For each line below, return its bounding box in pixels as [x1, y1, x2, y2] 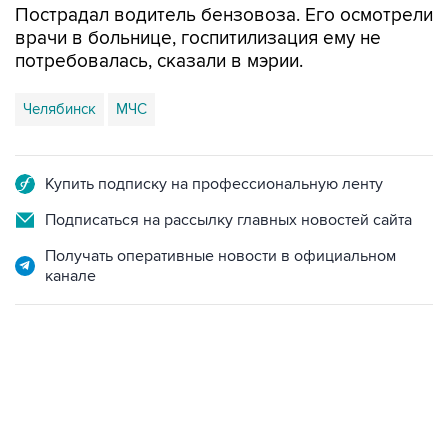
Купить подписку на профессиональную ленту [45, 174, 383, 194]
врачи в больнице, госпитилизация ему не [15, 27, 381, 50]
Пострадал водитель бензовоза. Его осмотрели [15, 4, 433, 27]
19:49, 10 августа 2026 [15, 405, 145, 421]
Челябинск [23, 100, 96, 118]
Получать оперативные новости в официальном [45, 246, 396, 266]
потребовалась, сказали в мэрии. [15, 50, 303, 73]
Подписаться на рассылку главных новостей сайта [45, 210, 412, 230]
